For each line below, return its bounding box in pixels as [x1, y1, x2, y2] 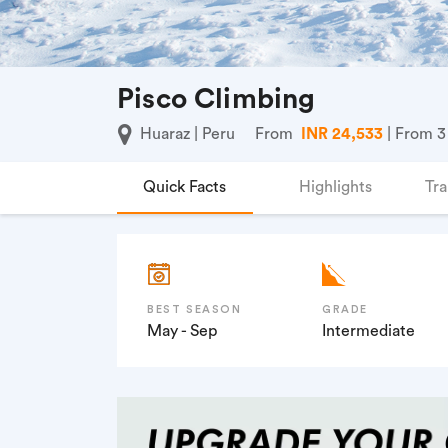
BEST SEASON [147, 303, 242, 315]
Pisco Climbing [117, 85, 316, 113]
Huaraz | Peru [140, 126, 235, 142]
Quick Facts [143, 179, 227, 195]
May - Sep [147, 322, 217, 339]
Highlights [299, 179, 373, 195]
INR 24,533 [301, 126, 387, 142]
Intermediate [322, 322, 415, 339]
